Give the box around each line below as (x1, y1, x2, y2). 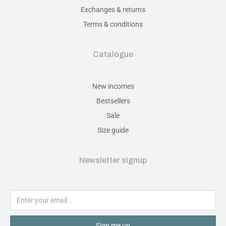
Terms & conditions (83, 20, 143, 28)
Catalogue (93, 49, 133, 59)
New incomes (92, 82, 134, 90)
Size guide (97, 126, 129, 134)
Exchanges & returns (81, 5, 145, 14)
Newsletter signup (79, 155, 147, 164)
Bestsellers (96, 96, 130, 105)
